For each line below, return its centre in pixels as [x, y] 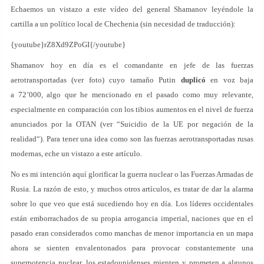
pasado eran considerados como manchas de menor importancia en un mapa [132, 233]
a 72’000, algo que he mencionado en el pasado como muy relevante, [132, 95]
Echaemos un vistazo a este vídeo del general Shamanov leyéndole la [132, 9]
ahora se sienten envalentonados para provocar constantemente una [132, 248]
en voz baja [230, 80]
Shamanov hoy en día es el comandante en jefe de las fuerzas [132, 65]
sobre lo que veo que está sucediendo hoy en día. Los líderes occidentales [132, 204]
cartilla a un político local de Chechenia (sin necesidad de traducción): [123, 24]
